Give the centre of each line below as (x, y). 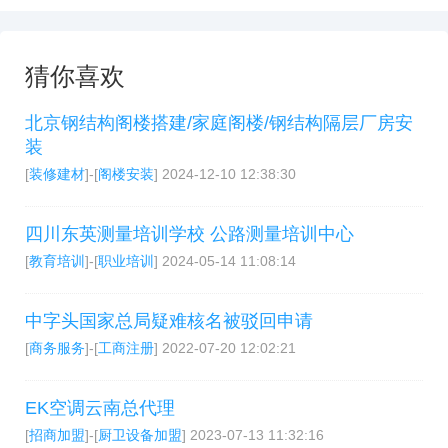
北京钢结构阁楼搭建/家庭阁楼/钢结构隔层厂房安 (219, 123)
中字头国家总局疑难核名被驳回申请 (169, 321)
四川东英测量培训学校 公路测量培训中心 (189, 234)
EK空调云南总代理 (100, 408)
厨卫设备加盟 (140, 435)
